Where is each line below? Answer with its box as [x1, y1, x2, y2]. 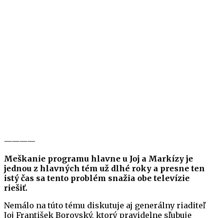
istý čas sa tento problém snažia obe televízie [4, 173, 190, 183]
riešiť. [4, 183, 27, 193]
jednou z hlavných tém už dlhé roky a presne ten [4, 163, 205, 174]
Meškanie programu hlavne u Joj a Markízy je [4, 154, 193, 164]
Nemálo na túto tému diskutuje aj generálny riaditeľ [4, 200, 205, 211]
